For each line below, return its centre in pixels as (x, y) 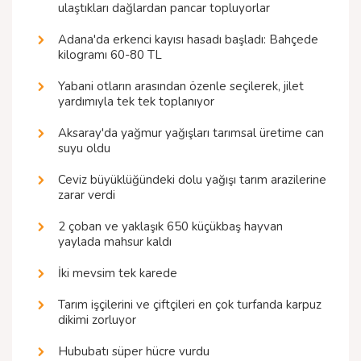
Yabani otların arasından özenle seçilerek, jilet (181, 87)
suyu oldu (84, 149)
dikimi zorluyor (97, 320)
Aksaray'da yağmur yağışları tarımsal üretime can (191, 133)
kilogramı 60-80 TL (110, 55)
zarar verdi (87, 195)
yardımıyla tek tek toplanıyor (136, 102)
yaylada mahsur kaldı (115, 242)
